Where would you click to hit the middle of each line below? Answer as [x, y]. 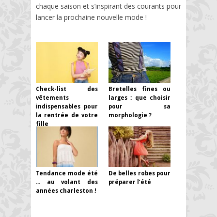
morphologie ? [130, 116]
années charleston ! [66, 191]
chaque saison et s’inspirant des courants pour [108, 6]
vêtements [52, 98]
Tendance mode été [67, 174]
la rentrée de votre [67, 116]
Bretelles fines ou [139, 89]
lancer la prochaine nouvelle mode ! [91, 17]
